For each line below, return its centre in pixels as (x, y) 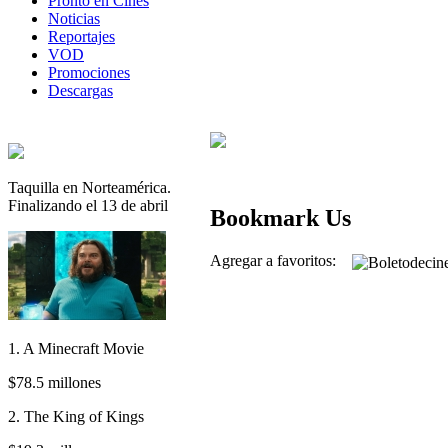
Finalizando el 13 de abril (88, 205)
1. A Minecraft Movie (76, 348)
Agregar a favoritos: (281, 261)
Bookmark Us (280, 218)
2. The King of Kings (76, 416)
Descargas (80, 90)
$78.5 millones (54, 382)
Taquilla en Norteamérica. (89, 187)
